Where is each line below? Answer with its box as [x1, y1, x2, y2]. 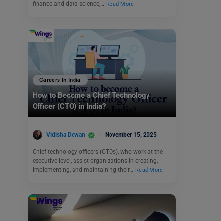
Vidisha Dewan [46, 131, 85, 138]
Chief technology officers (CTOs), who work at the [33, 148, 163, 156]
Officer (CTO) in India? [33, 102, 106, 111]
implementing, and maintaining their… [33, 166, 135, 174]
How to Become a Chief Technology [33, 91, 150, 100]
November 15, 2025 [105, 131, 157, 138]
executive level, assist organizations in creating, [33, 157, 158, 165]
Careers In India [39, 77, 81, 84]
